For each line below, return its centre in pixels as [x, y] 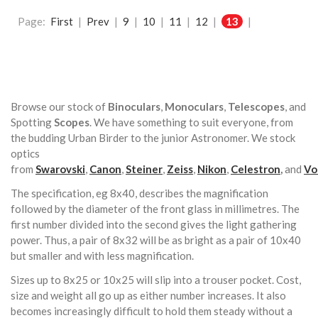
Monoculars [194, 106]
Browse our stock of [59, 106]
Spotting [31, 122]
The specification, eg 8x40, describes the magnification [139, 193]
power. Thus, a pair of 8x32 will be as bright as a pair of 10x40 [156, 240]
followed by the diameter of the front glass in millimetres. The [155, 208]
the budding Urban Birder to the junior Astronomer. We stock [153, 137]
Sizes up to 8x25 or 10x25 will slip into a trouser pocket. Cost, [156, 279]
